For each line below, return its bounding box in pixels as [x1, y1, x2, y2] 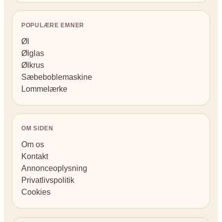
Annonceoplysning [21, 164, 87, 173]
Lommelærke [21, 85, 67, 94]
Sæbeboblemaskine [21, 73, 92, 82]
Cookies [21, 188, 51, 197]
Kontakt [21, 152, 48, 161]
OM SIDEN [21, 125, 54, 132]
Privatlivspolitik [21, 176, 74, 185]
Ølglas [21, 49, 44, 58]
